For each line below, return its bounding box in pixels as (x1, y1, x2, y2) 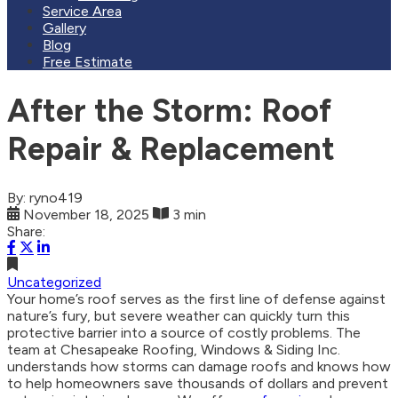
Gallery (43, 20, 86, 37)
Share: (7, 223, 45, 241)
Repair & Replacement (7, 130, 335, 169)
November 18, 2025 (20, 206, 153, 224)
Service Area (43, 3, 122, 20)
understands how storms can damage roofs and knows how (7, 358, 391, 376)
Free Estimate (43, 53, 132, 71)
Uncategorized (7, 274, 101, 291)
